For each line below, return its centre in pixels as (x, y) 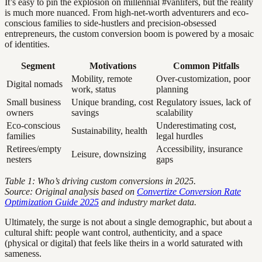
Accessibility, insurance (199, 149)
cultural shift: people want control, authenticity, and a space (113, 233)
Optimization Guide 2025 (52, 202)
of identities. (27, 44)
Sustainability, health (109, 131)
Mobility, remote (102, 79)
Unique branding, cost (112, 102)
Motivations (113, 66)
